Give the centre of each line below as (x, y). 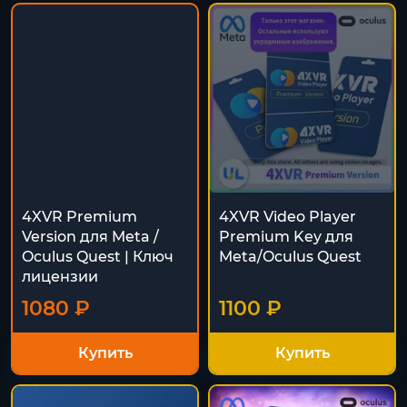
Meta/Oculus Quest (290, 257)
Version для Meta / (90, 237)
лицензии (60, 277)
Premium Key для (286, 237)
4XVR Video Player (288, 217)
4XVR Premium (79, 217)
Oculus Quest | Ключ (98, 257)
